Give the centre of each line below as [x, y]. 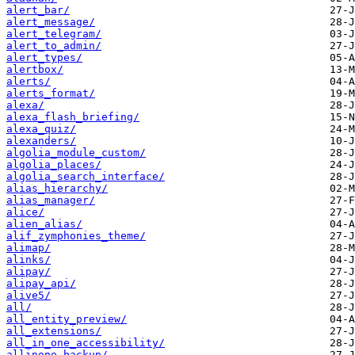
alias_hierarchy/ [57, 189]
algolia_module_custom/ [76, 153]
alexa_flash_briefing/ [73, 117]
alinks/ [29, 260]
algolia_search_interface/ [86, 177]
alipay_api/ [41, 284]
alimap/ [29, 248]
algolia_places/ [54, 165]
